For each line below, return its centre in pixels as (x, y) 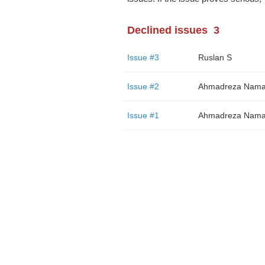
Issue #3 (143, 57)
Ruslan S (215, 57)
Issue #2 (143, 86)
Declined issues (167, 30)
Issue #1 (143, 115)
